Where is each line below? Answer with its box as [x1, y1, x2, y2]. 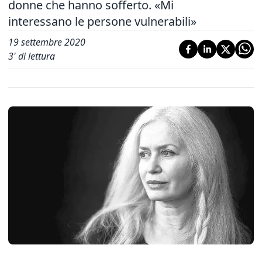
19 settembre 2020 [8, 36, 85, 49]
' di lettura [13, 50, 55, 63]
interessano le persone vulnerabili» [8, 13, 196, 29]
